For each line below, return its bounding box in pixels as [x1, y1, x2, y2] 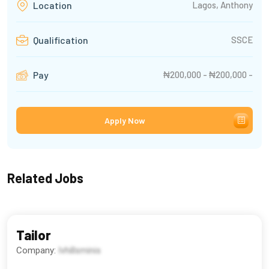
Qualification [31, 34, 88, 46]
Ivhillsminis [58, 245, 101, 256]
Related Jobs [7, 170, 83, 186]
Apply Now [104, 115, 145, 126]
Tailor [16, 227, 51, 243]
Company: [16, 245, 58, 256]
